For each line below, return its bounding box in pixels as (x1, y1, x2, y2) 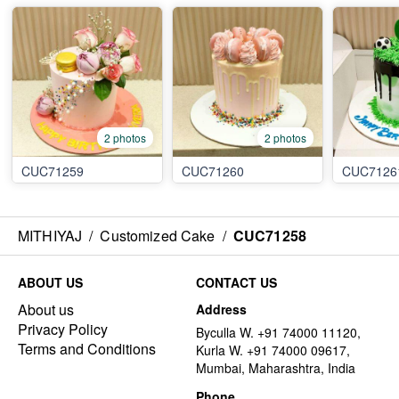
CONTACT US (196, 273, 277, 291)
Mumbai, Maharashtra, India (196, 359, 355, 377)
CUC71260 (182, 162, 244, 180)
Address (196, 300, 247, 318)
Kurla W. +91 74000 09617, (196, 341, 350, 359)
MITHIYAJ (18, 225, 83, 246)
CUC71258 (232, 225, 306, 246)
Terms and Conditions (18, 338, 156, 359)
